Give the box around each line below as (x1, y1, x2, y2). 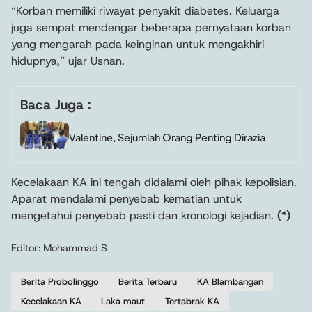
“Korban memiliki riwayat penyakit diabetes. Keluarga (11, 3, 279, 18)
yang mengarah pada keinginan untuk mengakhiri (11, 36, 264, 52)
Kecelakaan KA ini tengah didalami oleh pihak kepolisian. (11, 174, 297, 189)
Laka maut (101, 295, 146, 307)
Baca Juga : (20, 95, 91, 114)
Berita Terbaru (118, 275, 178, 288)
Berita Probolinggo (21, 275, 100, 288)
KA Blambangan (196, 275, 263, 288)
